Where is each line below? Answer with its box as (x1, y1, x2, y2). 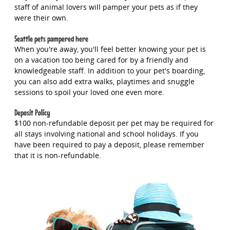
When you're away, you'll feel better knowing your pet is (14, 44, 206, 54)
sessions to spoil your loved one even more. (14, 87, 164, 97)
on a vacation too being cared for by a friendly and (14, 54, 188, 65)
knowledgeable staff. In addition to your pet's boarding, (14, 65, 205, 75)
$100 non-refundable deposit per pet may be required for (14, 118, 214, 128)
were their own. (14, 13, 68, 23)
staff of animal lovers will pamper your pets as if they (14, 2, 198, 12)
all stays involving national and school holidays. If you (14, 129, 199, 139)
